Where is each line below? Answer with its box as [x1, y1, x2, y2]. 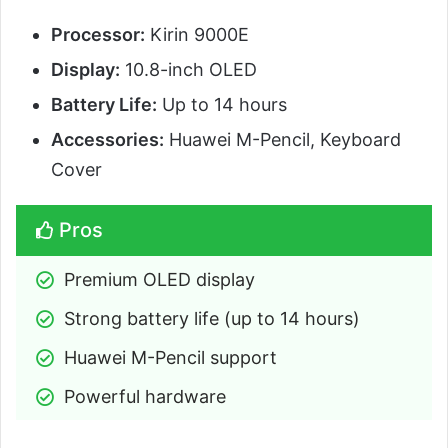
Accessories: [51, 129, 164, 151]
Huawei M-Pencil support [64, 347, 277, 369]
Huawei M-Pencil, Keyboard [164, 129, 401, 151]
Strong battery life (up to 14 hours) [64, 308, 360, 330]
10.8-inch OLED [120, 59, 257, 81]
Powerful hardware [64, 386, 226, 408]
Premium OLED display [64, 269, 255, 291]
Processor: [51, 24, 145, 46]
